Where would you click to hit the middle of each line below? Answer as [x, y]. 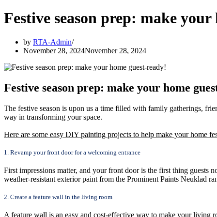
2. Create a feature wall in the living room [58, 197]
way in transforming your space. [53, 117]
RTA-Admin [52, 42]
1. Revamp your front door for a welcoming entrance [72, 152]
